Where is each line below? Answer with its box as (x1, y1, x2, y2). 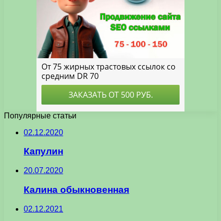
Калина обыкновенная (24, 184, 129, 195)
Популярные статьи (4, 111, 76, 120)
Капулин (24, 146, 63, 157)
